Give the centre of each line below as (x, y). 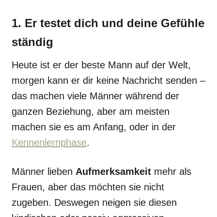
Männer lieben (44, 171)
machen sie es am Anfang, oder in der (94, 127)
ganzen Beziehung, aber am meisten (91, 111)
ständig (32, 42)
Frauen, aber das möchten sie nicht (88, 187)
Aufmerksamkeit (115, 171)
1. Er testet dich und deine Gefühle (108, 23)
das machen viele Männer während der (95, 96)
